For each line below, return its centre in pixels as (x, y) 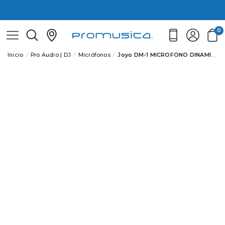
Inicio (16, 55)
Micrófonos (94, 55)
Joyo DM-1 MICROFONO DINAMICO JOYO (164, 55)
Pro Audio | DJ (50, 55)
